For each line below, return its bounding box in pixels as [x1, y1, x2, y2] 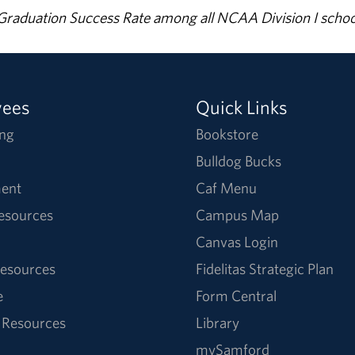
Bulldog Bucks [196, 151, 282, 170]
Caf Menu [196, 177, 258, 197]
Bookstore [196, 124, 259, 143]
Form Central [196, 285, 277, 305]
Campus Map [196, 204, 280, 224]
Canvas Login [196, 231, 279, 251]
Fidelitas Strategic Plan [196, 258, 334, 278]
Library [196, 312, 240, 332]
